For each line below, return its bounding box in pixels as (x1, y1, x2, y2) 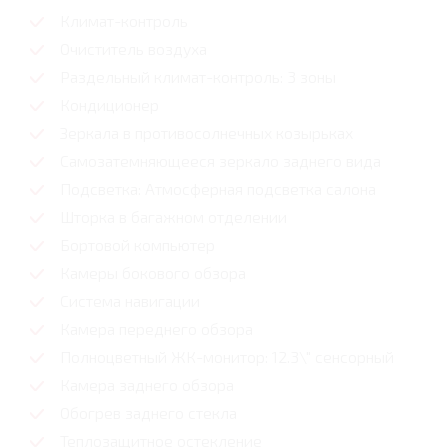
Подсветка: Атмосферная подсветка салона (60, 179, 376, 199)
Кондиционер (60, 95, 159, 115)
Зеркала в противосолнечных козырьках (60, 123, 353, 143)
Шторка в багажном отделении (60, 207, 287, 227)
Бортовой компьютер (60, 235, 215, 255)
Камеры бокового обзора (60, 263, 246, 283)
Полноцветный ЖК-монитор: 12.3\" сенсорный (60, 347, 394, 367)
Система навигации (60, 291, 200, 311)
